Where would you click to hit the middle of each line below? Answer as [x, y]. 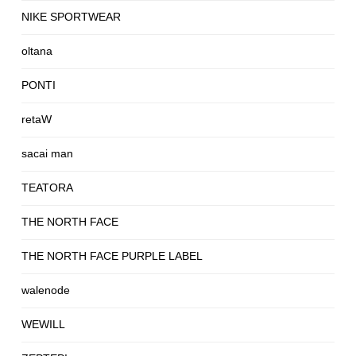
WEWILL [43, 325]
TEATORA [47, 188]
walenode [46, 290]
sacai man [47, 154]
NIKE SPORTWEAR [71, 17]
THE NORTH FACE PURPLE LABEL [112, 256]
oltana [37, 51]
